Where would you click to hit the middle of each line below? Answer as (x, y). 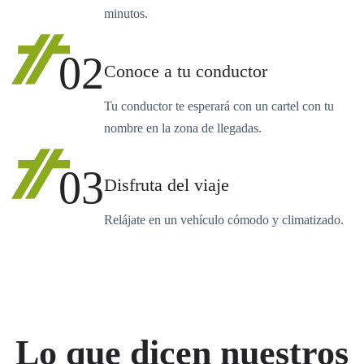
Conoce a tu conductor (186, 71)
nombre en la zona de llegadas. (183, 128)
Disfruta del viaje (167, 186)
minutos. (126, 14)
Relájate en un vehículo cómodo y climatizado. (224, 220)
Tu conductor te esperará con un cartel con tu (219, 106)
